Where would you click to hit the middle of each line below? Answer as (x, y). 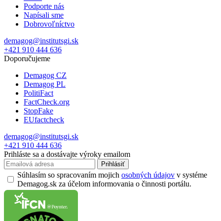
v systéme (191, 175)
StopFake (38, 110)
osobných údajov (148, 175)
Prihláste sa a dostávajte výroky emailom (67, 154)
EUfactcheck (44, 119)
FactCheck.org (47, 102)
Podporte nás (44, 6)
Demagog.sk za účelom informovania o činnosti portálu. (104, 184)
